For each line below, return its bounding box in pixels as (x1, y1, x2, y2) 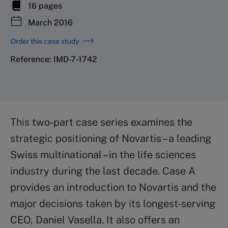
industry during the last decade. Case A (10, 164, 195, 177)
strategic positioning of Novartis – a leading (10, 132, 211, 145)
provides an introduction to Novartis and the (10, 181, 216, 193)
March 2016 (26, 17, 73, 27)
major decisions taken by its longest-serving (10, 197, 215, 210)
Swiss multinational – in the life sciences (10, 148, 196, 161)
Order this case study (11, 37, 79, 45)
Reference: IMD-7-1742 (10, 54, 97, 64)
